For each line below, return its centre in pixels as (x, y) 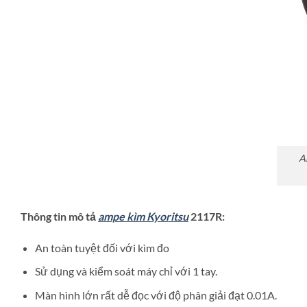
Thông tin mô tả (59, 216)
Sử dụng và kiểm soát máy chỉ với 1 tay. (126, 271)
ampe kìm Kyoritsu (143, 216)
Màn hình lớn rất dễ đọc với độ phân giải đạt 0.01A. (156, 295)
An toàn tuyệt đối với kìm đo (102, 247)
